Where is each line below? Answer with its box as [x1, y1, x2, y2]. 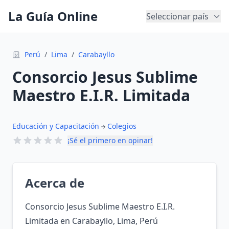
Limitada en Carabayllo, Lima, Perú [25, 215, 158, 226]
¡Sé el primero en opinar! [67, 135, 153, 145]
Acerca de [25, 174, 84, 191]
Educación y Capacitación [12, 121, 99, 131]
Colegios [107, 121, 136, 131]
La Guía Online [8, 8, 98, 25]
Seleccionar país [146, 11, 209, 22]
